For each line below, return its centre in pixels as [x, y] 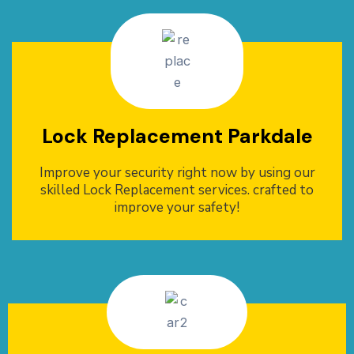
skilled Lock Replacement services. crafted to [177, 190]
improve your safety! [177, 208]
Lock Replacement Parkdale [177, 137]
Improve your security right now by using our [177, 173]
